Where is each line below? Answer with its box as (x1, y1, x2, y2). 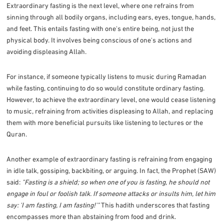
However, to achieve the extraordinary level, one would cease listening (6, 95, 216, 103)
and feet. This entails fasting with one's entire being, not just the (6, 24, 194, 32)
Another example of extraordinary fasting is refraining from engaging (6, 154, 212, 163)
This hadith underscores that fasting (99, 200, 210, 209)
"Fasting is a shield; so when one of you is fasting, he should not (22, 177, 210, 186)
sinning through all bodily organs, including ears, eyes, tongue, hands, (6, 12, 216, 21)
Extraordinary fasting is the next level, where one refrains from (6, 1, 194, 9)
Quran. (6, 129, 27, 138)
